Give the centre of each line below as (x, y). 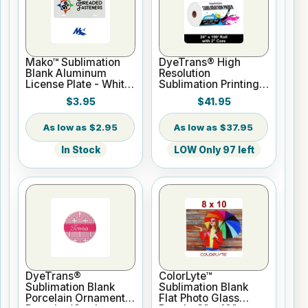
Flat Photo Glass (199, 298)
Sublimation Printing (209, 84)
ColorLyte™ (186, 276)
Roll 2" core (188, 106)
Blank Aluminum (66, 73)
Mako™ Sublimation (73, 62)
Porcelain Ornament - (79, 298)
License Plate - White (78, 84)
